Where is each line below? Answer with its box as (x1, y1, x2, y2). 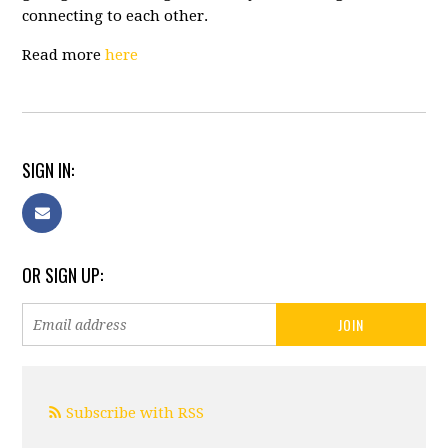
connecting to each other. (22, 7, 209, 25)
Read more (22, 46, 106, 64)
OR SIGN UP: (22, 262, 104, 288)
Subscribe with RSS (66, 404, 205, 422)
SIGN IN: (22, 157, 75, 183)
